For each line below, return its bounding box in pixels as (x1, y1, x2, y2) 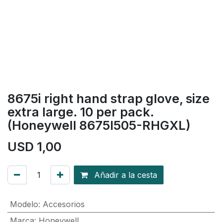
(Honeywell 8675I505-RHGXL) (7, 117, 191, 133)
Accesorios (42, 199, 85, 209)
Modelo (9, 199, 38, 209)
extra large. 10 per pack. (7, 104, 154, 119)
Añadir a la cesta (92, 169, 157, 180)
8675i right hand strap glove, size (7, 91, 210, 106)
